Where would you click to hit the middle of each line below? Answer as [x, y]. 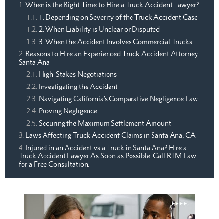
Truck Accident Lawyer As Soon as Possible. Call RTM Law [107, 156]
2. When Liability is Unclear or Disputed [99, 29]
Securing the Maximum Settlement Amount [105, 123]
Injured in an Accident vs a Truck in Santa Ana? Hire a [106, 148]
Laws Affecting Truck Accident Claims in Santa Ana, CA [110, 135]
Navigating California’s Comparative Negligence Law [118, 99]
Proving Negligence [68, 111]
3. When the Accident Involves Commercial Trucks [115, 42]
